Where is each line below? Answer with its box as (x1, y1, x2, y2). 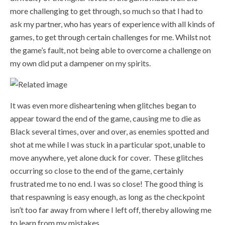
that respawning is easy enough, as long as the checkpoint (10, 191, 205, 201)
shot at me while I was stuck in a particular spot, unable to (10, 139, 205, 149)
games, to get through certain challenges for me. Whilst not (10, 32, 211, 42)
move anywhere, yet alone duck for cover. (10, 152, 154, 162)
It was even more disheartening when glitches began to (10, 100, 196, 110)
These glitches (154, 152, 203, 162)
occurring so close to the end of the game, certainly (10, 165, 183, 175)
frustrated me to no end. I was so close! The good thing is (10, 178, 203, 188)
